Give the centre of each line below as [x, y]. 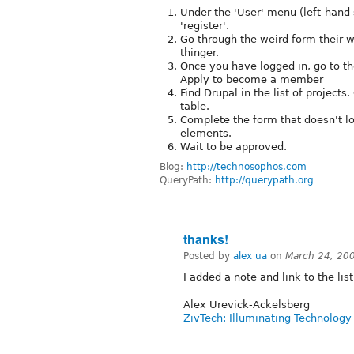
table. [195, 106]
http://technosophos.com [247, 166]
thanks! [206, 239]
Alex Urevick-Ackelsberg [247, 305]
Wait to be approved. [233, 146]
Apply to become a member [252, 79]
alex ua [250, 256]
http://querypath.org [264, 180]
